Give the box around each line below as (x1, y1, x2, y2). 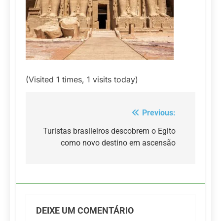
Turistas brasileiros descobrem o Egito (43, 126, 176, 136)
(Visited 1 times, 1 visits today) (26, 74, 138, 85)
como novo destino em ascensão (61, 138, 176, 148)
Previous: (142, 108, 176, 118)
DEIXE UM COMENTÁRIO (36, 206, 134, 216)
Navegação (35, 109, 95, 123)
